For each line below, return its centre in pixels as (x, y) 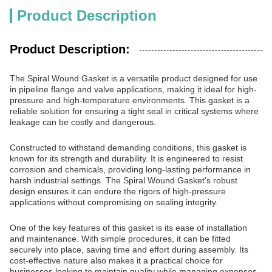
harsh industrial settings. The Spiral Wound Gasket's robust (124, 180)
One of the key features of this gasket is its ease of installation (128, 228)
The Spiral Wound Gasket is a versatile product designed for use (134, 78)
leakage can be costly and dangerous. (83, 122)
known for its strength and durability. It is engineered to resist (126, 158)
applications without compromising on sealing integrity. (114, 202)
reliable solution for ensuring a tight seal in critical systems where (134, 111)
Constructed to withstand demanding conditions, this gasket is (128, 148)
